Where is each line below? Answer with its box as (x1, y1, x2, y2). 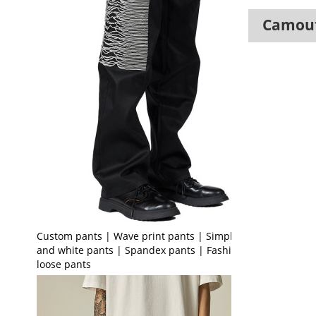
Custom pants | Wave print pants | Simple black (36, 229, 266, 243)
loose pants (36, 257, 91, 271)
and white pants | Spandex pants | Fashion (36, 243, 243, 257)
